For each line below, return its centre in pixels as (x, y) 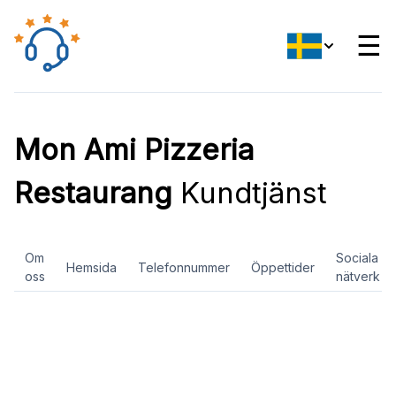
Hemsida (91, 267)
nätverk (358, 276)
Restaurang (93, 193)
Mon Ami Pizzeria (134, 149)
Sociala (357, 258)
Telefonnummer (184, 267)
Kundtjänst (250, 193)
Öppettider (283, 267)
